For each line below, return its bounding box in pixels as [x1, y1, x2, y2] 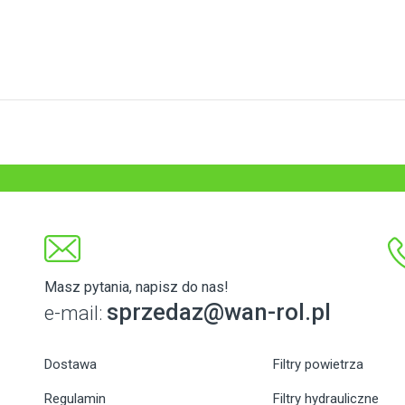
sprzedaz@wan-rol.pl [107, 298, 331, 326]
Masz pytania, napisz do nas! [44, 278, 229, 297]
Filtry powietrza [273, 356, 364, 373]
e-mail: [44, 302, 107, 325]
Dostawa [44, 356, 97, 373]
